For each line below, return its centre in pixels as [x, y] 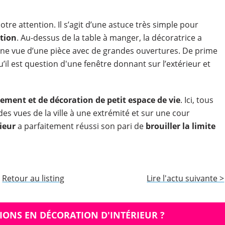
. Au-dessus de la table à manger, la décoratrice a [109, 37]
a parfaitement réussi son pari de [80, 126]
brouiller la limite [180, 126]
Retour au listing [33, 178]
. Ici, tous [197, 100]
